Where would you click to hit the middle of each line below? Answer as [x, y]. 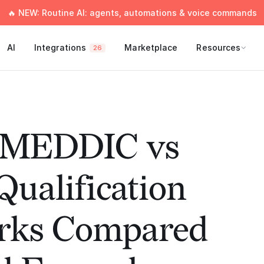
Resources [219, 47]
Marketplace [151, 47]
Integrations [60, 47]
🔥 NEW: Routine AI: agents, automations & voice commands [132, 13]
